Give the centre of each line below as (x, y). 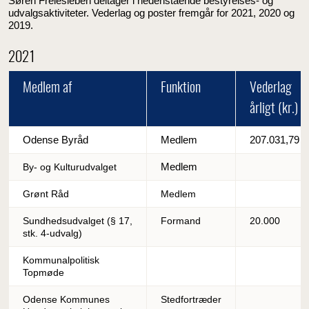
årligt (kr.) (274, 109)
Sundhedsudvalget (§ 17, (78, 221)
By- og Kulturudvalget (70, 167)
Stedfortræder (191, 300)
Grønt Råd (46, 194)
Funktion (181, 89)
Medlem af (47, 89)
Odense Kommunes (66, 300)
